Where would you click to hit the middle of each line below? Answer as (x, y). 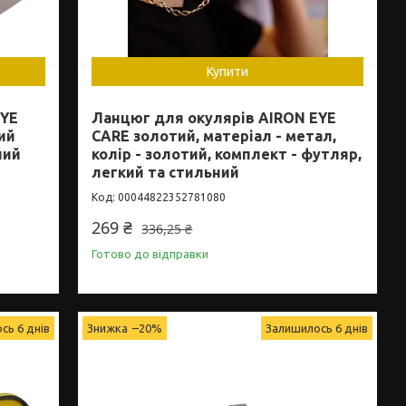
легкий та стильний (166, 172)
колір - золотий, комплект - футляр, (227, 154)
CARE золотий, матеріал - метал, (214, 135)
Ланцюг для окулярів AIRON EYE (214, 117)
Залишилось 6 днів (317, 328)
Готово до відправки (150, 253)
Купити (228, 71)
